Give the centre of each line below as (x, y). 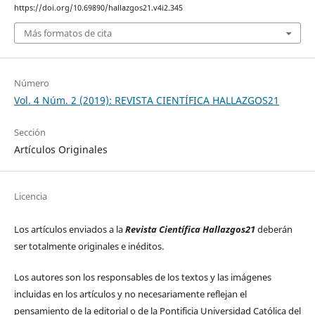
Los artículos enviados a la (69, 229)
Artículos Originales (60, 149)
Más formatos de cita (67, 33)
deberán (274, 229)
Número (31, 83)
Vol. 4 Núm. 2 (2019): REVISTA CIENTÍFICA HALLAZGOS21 (146, 100)
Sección (30, 132)
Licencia (30, 196)
